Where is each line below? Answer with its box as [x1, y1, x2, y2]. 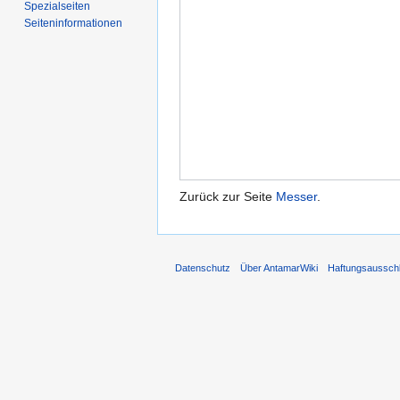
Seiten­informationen [24, 16, 123, 29]
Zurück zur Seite [179, 189, 276, 204]
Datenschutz [175, 262, 230, 273]
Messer [276, 189, 317, 204]
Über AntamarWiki [240, 262, 319, 273]
